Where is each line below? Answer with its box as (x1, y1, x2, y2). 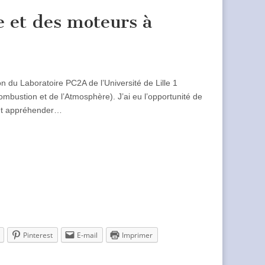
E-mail (77, 230, 98, 241)
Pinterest (23, 230, 53, 241)
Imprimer (122, 230, 153, 241)
